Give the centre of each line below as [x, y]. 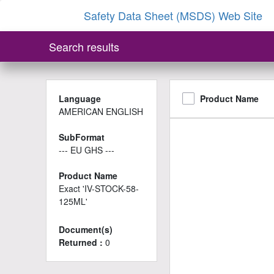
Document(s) [86, 229]
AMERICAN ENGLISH [101, 111]
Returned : [82, 242]
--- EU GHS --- [87, 150]
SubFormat [82, 137]
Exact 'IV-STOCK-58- [99, 188]
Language [80, 98]
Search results [84, 46]
